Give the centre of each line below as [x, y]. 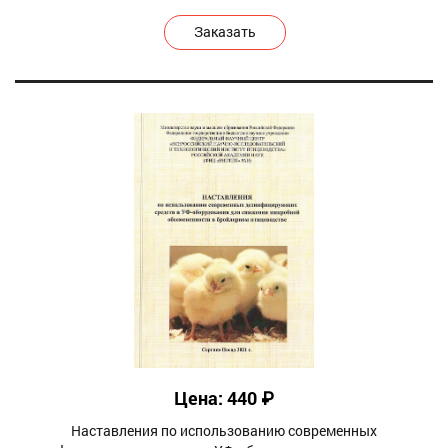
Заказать [225, 31]
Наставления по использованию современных [224, 430]
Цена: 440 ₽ [224, 397]
